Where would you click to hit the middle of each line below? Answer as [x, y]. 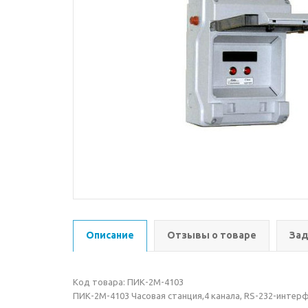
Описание [110, 235]
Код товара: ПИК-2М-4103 [128, 282]
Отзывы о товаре [212, 235]
